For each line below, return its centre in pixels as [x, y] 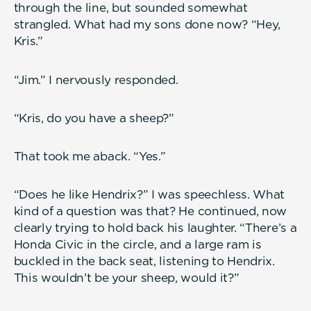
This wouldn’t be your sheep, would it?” [126, 278]
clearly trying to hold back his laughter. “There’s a [155, 228]
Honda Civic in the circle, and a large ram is [137, 245]
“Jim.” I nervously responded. [96, 79]
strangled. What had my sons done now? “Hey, [147, 25]
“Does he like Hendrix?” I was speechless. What [149, 195]
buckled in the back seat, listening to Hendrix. [144, 261]
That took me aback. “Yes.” [90, 157]
